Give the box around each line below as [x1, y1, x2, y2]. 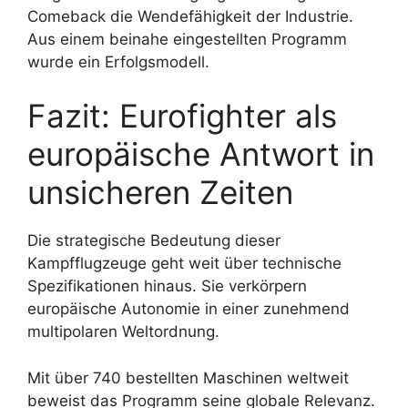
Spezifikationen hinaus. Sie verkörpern [27, 277, 307, 296]
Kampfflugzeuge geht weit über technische [27, 254, 342, 273]
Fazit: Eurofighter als [27, 97, 337, 136]
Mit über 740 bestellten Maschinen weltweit [27, 368, 349, 387]
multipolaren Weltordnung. [27, 322, 219, 342]
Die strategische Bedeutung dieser [27, 231, 280, 250]
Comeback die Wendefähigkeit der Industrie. [27, 6, 353, 25]
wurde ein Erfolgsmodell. [27, 52, 209, 71]
